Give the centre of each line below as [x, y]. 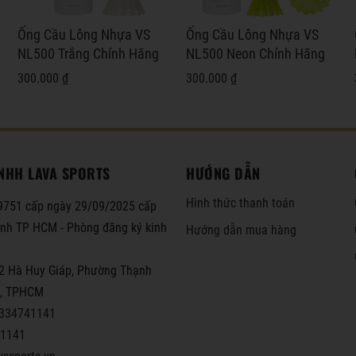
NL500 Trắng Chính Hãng [88, 54]
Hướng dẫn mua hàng [241, 230]
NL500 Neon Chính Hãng [255, 54]
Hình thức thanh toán [240, 203]
